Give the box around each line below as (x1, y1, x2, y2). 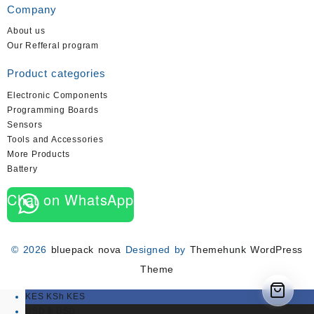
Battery (7, 163, 38, 174)
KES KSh (25, 292, 64, 302)
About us (7, 26, 46, 36)
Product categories (7, 67, 106, 80)
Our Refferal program (7, 41, 99, 51)
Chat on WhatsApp (7, 189, 134, 210)
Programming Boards (7, 104, 99, 115)
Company (7, 3, 57, 15)
